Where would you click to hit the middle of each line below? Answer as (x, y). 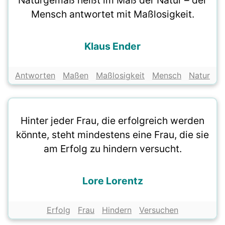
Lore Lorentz (113, 181)
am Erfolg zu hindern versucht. (113, 149)
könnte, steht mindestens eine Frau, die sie (113, 135)
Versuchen (159, 210)
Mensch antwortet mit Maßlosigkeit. (113, 14)
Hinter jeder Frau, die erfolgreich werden (113, 121)
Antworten (35, 76)
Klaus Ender (113, 46)
